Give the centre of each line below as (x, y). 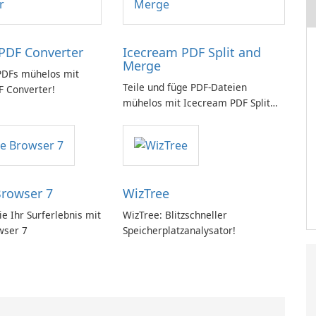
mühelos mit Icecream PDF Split (196, 103)
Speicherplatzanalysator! (179, 231)
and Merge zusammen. (175, 118)
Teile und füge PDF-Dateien (184, 87)
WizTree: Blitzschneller (175, 215)
